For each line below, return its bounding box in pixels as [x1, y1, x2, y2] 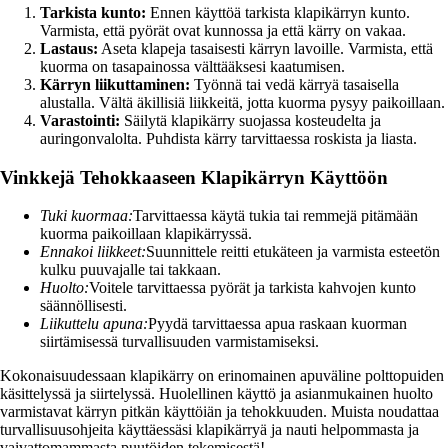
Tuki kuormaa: [40, 207, 133, 225]
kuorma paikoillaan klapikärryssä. [40, 225, 252, 243]
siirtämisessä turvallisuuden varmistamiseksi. [40, 333, 319, 351]
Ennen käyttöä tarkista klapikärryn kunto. [146, 4, 410, 22]
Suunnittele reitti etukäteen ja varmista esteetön [146, 243, 440, 261]
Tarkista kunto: [40, 4, 146, 22]
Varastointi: [40, 112, 120, 130]
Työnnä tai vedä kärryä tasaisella [190, 76, 399, 94]
